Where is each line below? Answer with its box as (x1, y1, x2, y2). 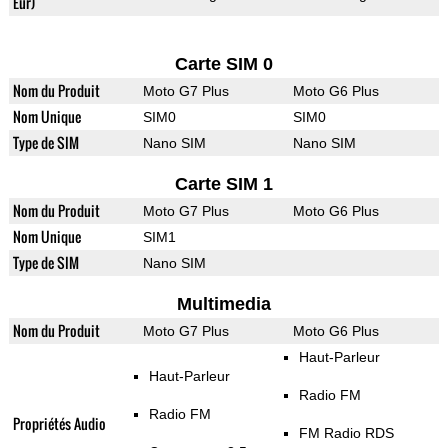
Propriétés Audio (12, 413, 106, 435)
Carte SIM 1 (174, 174, 273, 195)
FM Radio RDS (298, 425, 394, 442)
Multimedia (176, 294, 271, 315)
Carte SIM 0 (174, 54, 273, 75)
